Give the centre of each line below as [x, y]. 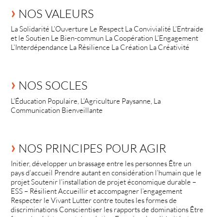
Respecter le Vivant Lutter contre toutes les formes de [94, 201]
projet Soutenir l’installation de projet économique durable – [104, 182]
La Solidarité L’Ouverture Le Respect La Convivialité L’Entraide [107, 29]
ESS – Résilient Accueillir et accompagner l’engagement [97, 191]
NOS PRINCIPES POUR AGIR [91, 148]
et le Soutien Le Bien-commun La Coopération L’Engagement [105, 38]
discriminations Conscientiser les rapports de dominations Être [107, 210]
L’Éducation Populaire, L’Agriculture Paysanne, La [86, 101]
